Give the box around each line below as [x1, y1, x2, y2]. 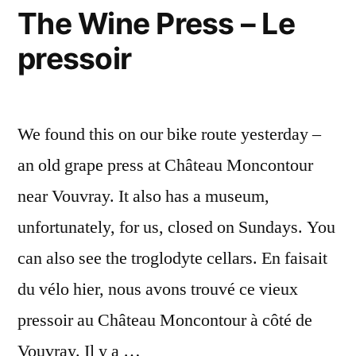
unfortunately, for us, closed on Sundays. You [17, 216, 335, 238]
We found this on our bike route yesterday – [17, 123, 321, 145]
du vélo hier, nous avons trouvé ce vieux [17, 278, 298, 300]
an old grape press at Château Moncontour [17, 154, 313, 176]
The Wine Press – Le [17, 6, 295, 41]
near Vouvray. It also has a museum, [17, 185, 269, 207]
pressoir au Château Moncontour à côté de [17, 309, 312, 331]
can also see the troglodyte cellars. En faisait [17, 247, 327, 269]
